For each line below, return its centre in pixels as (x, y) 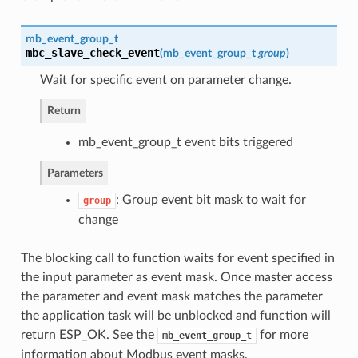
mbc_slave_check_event (92, 52)
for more (282, 334)
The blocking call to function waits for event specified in (177, 258)
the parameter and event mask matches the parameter (171, 296)
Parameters (75, 173)
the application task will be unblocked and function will (175, 315)
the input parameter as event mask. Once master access (176, 277)
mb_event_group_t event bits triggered (185, 142)
